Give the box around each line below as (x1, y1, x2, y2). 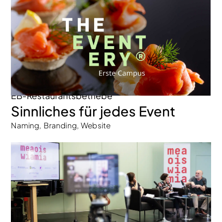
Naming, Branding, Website (11, 120, 111, 130)
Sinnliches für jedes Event (11, 103, 176, 120)
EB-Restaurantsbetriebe (11, 90, 113, 101)
